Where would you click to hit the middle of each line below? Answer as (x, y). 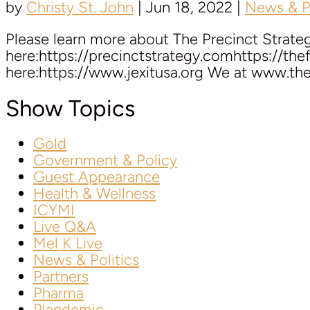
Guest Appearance (97, 177)
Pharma (58, 293)
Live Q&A (65, 227)
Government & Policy (105, 160)
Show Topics (70, 108)
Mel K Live (68, 243)
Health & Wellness (94, 193)
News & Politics (86, 260)
